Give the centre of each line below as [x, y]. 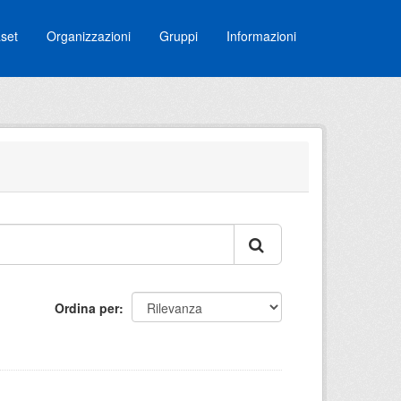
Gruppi [179, 36]
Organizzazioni [89, 36]
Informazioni [261, 36]
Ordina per [87, 308]
